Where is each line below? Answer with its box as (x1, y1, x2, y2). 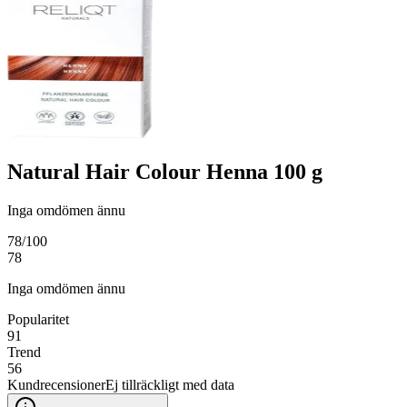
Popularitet (7, 311, 69, 327)
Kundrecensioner (7, 376, 105, 392)
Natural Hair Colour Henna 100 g (7, 159, 323, 184)
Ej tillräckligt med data (105, 376, 234, 392)
